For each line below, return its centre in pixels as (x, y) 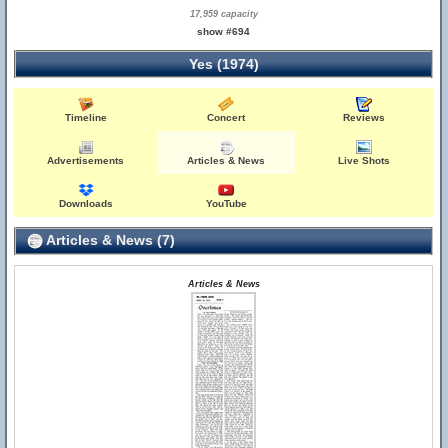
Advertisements (86, 160)
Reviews (364, 117)
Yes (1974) (223, 64)
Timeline (85, 117)
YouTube (226, 203)
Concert (226, 117)
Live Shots (364, 160)
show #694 (224, 31)
